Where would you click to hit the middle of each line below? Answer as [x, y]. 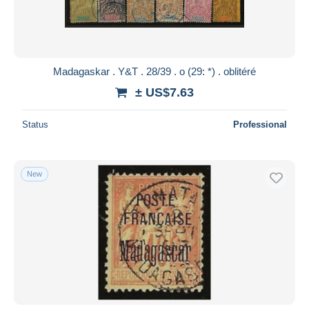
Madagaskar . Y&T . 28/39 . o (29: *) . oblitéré [154, 71]
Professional [260, 124]
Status [35, 124]
